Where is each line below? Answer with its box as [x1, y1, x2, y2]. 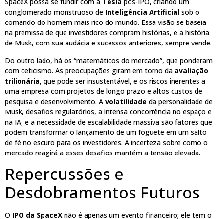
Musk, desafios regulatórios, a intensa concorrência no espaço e [5, 107, 212, 116]
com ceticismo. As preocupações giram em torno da [5, 66, 175, 75]
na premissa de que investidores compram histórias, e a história [5, 28, 209, 38]
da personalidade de [147, 96, 213, 106]
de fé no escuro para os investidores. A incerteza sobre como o [5, 137, 208, 147]
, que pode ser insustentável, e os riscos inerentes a [40, 76, 205, 86]
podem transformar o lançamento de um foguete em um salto [5, 127, 207, 137]
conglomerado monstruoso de [5, 7, 105, 17]
